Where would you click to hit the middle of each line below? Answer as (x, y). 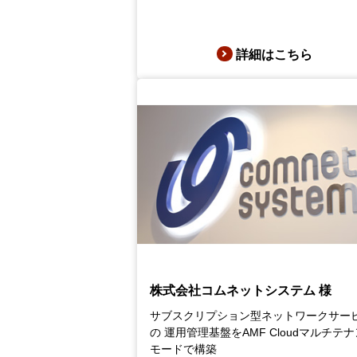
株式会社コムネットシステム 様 (241, 290)
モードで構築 (184, 349)
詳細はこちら (275, 54)
